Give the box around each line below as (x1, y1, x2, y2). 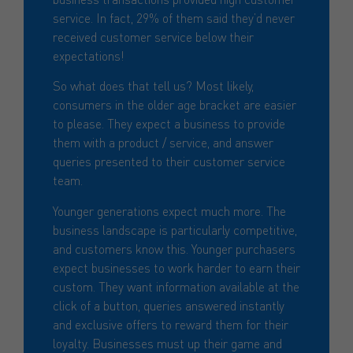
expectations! (52, 46, 124, 64)
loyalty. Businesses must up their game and (52, 334, 282, 351)
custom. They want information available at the (52, 277, 299, 295)
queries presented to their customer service (52, 153, 285, 170)
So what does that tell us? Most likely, (52, 77, 254, 95)
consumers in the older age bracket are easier (52, 96, 296, 113)
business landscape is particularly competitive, (52, 221, 297, 238)
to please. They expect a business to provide (52, 115, 285, 132)
